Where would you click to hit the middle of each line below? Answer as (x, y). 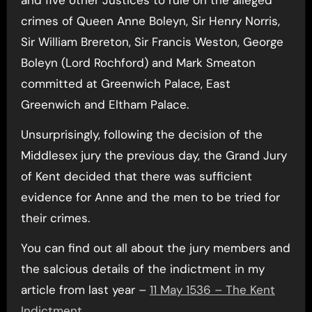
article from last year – (85, 289)
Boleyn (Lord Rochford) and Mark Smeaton (138, 62)
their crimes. (55, 218)
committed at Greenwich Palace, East (125, 83)
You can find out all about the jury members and (155, 248)
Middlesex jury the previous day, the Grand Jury (154, 155)
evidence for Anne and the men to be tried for (150, 197)
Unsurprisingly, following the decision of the (141, 134)
